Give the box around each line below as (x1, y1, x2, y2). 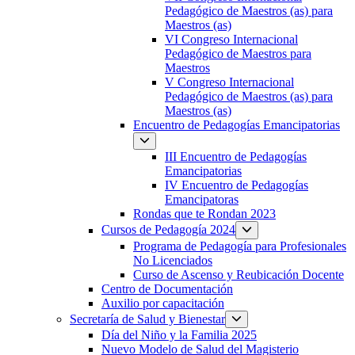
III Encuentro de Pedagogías (165, 150, 307, 164)
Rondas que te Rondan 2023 (133, 207, 276, 221)
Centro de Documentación (101, 281, 233, 296)
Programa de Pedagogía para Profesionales (133, 239, 346, 253)
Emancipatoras (165, 193, 239, 207)
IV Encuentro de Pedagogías (165, 178, 308, 193)
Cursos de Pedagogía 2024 (101, 223, 235, 237)
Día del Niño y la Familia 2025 (101, 328, 257, 342)
